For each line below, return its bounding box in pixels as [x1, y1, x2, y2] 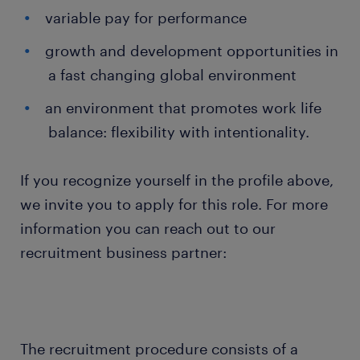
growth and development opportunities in [45, 42, 338, 59]
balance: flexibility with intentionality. [48, 123, 313, 141]
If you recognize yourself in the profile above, [20, 171, 333, 189]
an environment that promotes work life [45, 99, 321, 117]
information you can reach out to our [20, 219, 276, 237]
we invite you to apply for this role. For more [20, 195, 328, 213]
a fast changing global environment [48, 66, 301, 84]
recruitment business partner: [20, 243, 231, 261]
